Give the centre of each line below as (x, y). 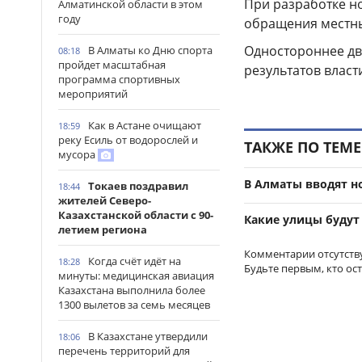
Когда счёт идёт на (135, 261)
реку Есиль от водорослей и (128, 140)
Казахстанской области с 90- (136, 215)
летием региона (103, 229)
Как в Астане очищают (145, 125)
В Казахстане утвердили (148, 336)
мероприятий (93, 94)
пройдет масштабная (112, 65)
